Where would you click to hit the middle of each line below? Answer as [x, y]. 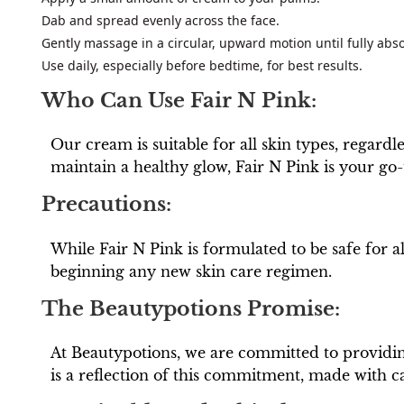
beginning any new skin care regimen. [191, 271]
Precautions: [106, 205]
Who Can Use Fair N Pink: [179, 100]
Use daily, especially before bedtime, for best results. [202, 66]
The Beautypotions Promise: [191, 308]
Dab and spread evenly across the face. [161, 21]
